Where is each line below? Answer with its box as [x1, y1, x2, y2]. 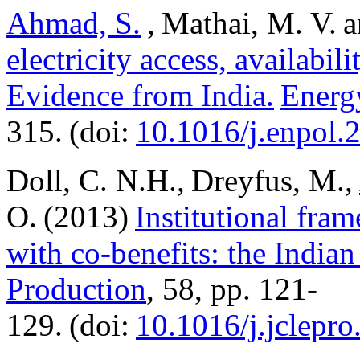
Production [6, 272, 146, 306]
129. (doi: [6, 308, 136, 342]
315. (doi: [6, 114, 136, 149]
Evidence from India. [6, 78, 274, 112]
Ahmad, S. [6, 6, 141, 40]
